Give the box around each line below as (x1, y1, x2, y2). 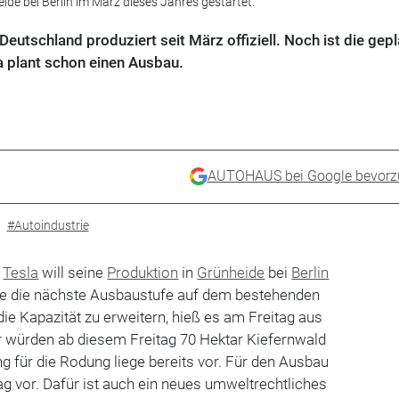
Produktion (107, 263, 179, 281)
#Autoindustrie (6, 217, 89, 232)
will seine (38, 263, 108, 281)
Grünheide (197, 263, 265, 281)
